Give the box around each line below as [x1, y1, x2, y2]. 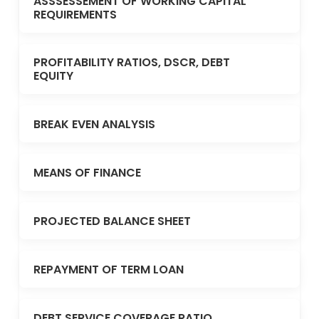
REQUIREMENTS [33, 6, 117, 23]
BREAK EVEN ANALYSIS [33, 115, 155, 132]
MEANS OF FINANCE [33, 164, 141, 181]
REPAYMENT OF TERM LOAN [33, 261, 184, 278]
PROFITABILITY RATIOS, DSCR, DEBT [33, 54, 230, 70]
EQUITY [33, 68, 73, 84]
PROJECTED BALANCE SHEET [33, 212, 191, 229]
